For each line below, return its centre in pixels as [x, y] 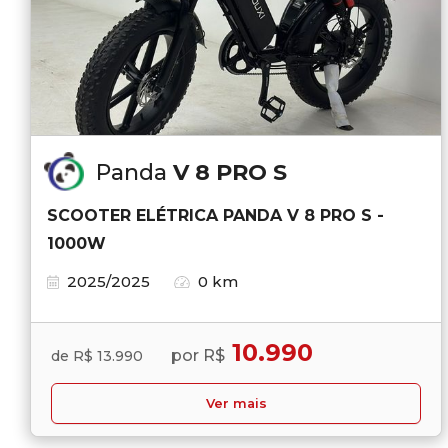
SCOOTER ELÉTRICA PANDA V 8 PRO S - [215, 216]
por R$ [198, 356]
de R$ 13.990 [97, 355]
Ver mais [236, 404]
